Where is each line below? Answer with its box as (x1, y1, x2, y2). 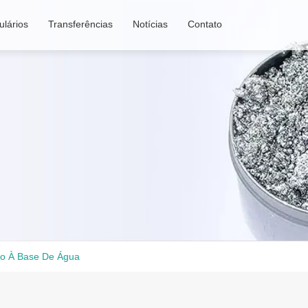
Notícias (133, 19, 168, 30)
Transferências (48, 19, 113, 30)
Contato (188, 19, 223, 30)
